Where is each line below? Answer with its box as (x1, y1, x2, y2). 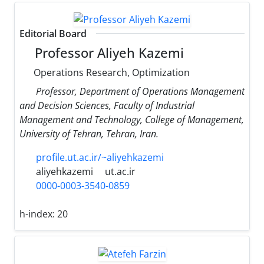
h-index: (19, 207, 57, 221)
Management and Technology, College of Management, (19, 113, 244, 127)
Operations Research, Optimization (31, 66, 190, 80)
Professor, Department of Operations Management (36, 85, 245, 98)
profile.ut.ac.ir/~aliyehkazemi (36, 151, 164, 164)
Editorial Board (19, 27, 87, 41)
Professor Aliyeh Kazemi (31, 44, 184, 62)
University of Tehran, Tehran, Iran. (19, 127, 159, 141)
